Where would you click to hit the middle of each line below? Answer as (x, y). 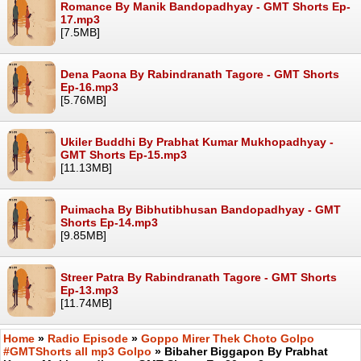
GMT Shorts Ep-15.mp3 (124, 154)
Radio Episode (88, 338)
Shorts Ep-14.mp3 (109, 222)
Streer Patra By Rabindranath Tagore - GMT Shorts (199, 277)
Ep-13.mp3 (89, 290)
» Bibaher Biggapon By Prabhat (240, 351)
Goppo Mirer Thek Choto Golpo (228, 338)
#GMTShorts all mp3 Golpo (77, 351)
